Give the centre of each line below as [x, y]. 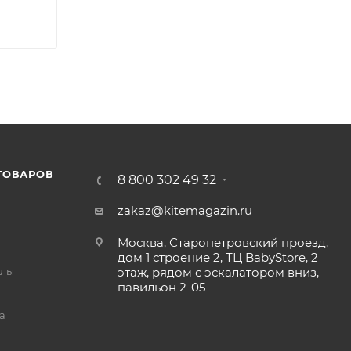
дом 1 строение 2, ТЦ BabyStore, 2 [217, 257]
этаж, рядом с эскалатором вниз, [218, 272]
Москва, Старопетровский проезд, [223, 242]
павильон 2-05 [161, 287]
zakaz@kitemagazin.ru [185, 210]
